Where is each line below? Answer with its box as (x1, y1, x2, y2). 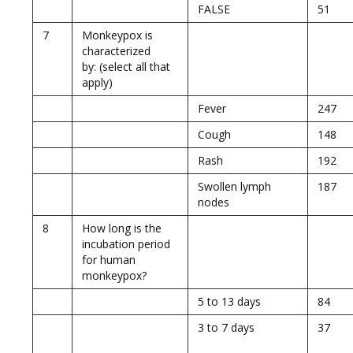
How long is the (82, 221, 162, 236)
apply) (82, 75, 113, 90)
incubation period (82, 236, 170, 251)
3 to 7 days (198, 320, 255, 335)
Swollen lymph (198, 179, 271, 194)
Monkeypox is (82, 28, 153, 43)
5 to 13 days (198, 294, 261, 309)
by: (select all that (82, 59, 170, 74)
